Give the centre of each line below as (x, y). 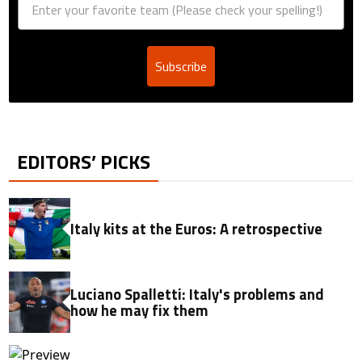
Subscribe (181, 67)
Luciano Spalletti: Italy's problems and (198, 295)
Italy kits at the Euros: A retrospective (197, 229)
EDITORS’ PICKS (84, 162)
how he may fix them (140, 311)
